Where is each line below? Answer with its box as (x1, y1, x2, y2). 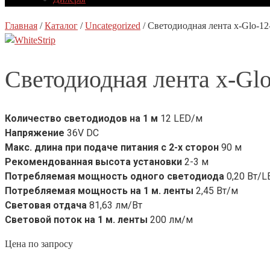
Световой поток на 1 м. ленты (5, 214, 148, 226)
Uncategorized (85, 20, 140, 31)
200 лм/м (148, 214, 193, 226)
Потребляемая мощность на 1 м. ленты (5, 185, 193, 197)
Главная (5, 20, 37, 31)
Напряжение (5, 127, 64, 139)
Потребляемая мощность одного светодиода (5, 171, 224, 183)
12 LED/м (158, 113, 202, 125)
